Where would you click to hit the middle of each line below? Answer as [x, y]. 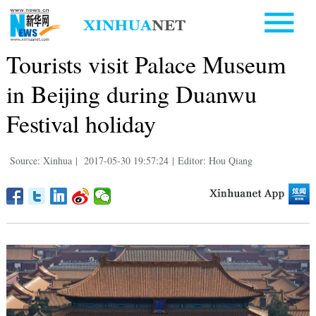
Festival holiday [81, 123]
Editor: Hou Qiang [215, 160]
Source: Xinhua [41, 160]
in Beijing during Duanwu [131, 93]
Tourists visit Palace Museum [146, 64]
